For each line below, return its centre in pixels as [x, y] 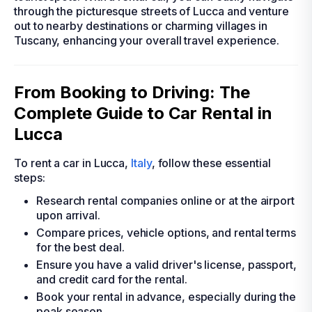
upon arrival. [68, 215]
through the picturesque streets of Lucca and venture [151, 11]
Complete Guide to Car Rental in [143, 113]
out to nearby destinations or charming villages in [141, 26]
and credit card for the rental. [112, 279]
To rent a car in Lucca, [73, 163]
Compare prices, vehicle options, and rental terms [166, 233]
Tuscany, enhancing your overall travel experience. [147, 40]
